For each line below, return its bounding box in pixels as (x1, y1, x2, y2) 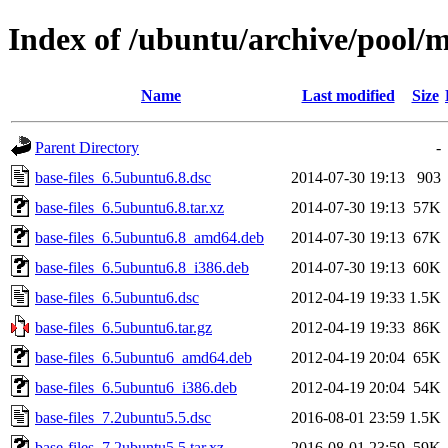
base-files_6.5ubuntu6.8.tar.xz (35, 198, 224, 216)
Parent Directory (35, 138, 139, 156)
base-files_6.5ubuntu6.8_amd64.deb (35, 228, 264, 246)
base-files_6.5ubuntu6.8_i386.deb (35, 258, 249, 276)
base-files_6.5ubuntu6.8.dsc (35, 168, 211, 186)
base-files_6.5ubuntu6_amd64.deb (35, 348, 252, 366)
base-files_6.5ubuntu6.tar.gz (35, 318, 212, 336)
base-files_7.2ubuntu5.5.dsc (35, 408, 211, 426)
